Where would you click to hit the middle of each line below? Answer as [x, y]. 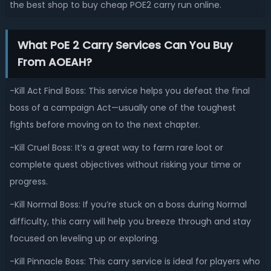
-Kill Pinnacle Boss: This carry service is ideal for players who [135, 261]
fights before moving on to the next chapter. [107, 125]
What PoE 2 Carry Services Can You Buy [125, 45]
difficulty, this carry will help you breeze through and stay [130, 221]
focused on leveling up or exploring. [85, 238]
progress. [28, 181]
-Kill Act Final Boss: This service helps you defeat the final [129, 91]
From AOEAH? [54, 62]
